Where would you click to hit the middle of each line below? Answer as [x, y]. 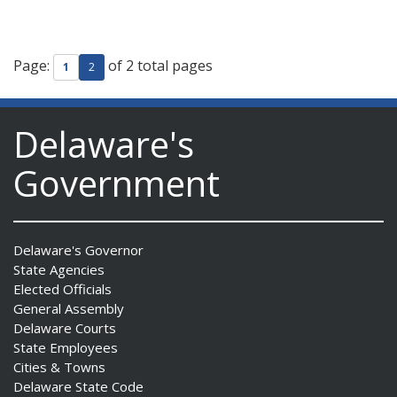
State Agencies [59, 269]
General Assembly [69, 308]
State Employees [66, 347]
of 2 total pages [159, 66]
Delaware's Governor [78, 250]
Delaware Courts [65, 328]
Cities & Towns [59, 367]
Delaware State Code [78, 386]
